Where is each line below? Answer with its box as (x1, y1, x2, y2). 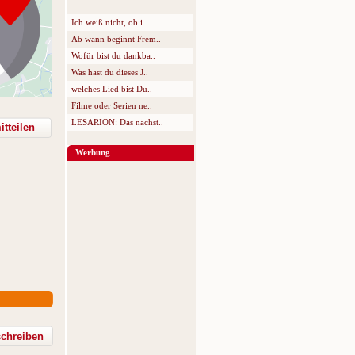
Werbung (75, 147, 110, 157)
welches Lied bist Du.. (71, 84, 152, 94)
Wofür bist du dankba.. (71, 51, 155, 60)
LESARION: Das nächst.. (71, 117, 163, 127)
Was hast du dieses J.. (71, 67, 148, 77)
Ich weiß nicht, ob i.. (71, 17, 147, 27)
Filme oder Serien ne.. (71, 101, 152, 110)
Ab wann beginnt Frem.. (71, 34, 161, 44)
